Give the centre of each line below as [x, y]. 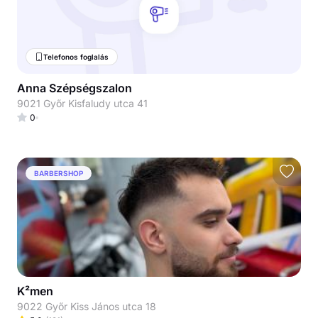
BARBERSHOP [59, 173]
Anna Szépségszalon [75, 88]
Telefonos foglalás [76, 56]
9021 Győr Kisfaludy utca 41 [82, 103]
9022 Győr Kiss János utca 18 [87, 306]
